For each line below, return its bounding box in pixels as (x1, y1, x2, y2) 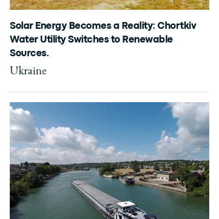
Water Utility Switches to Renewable (10, 36, 173, 44)
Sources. (10, 49, 49, 58)
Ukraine (10, 63, 46, 78)
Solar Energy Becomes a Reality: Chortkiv (10, 22, 196, 30)
